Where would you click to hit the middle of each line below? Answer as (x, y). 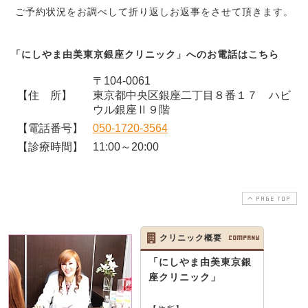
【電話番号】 (45, 129)
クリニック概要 (190, 238)
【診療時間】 (45, 147)
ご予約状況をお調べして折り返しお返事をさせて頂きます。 (154, 12)
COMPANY (244, 238)
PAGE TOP (273, 199)
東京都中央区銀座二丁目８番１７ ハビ (192, 96)
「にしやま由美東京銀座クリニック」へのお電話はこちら (145, 55)
